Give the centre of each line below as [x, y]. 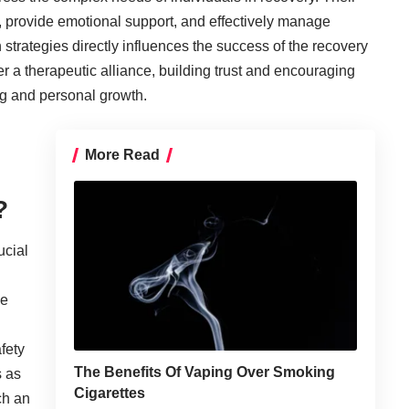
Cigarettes [109, 393]
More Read [122, 154]
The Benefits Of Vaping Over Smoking [204, 372]
